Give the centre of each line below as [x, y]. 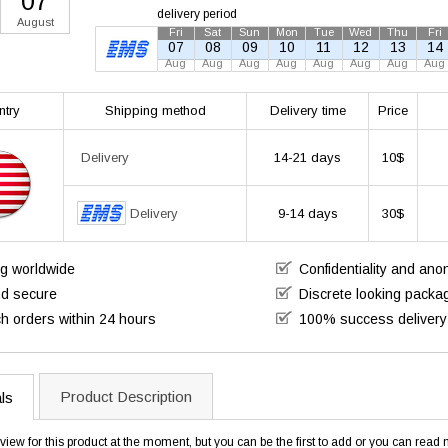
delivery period [197, 14]
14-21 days [307, 157]
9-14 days [307, 213]
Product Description [126, 396]
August [35, 22]
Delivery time [307, 110]
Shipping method [155, 110]
